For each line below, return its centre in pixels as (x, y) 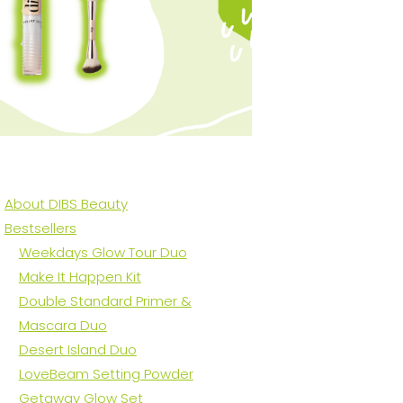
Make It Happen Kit (80, 277)
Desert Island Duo (77, 350)
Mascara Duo (63, 326)
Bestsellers (40, 228)
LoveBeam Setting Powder (106, 374)
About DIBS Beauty (66, 204)
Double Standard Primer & (105, 301)
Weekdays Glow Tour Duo (103, 253)
